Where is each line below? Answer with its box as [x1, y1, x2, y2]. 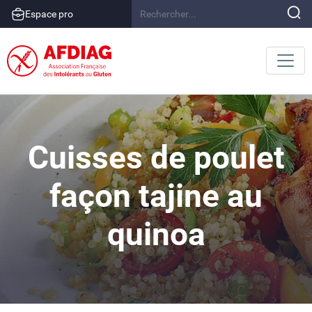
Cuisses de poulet [27, 139, 285, 177]
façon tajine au [49, 177, 263, 215]
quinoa [107, 215, 205, 253]
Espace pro [25, 8, 73, 19]
